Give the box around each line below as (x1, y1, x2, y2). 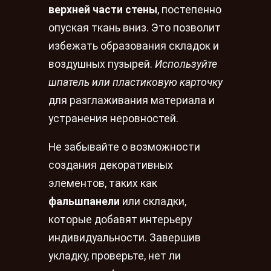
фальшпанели (48, 195, 120, 208)
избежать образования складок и (48, 39, 219, 52)
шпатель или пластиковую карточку (48, 76, 223, 88)
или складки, (120, 195, 186, 208)
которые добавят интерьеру (48, 214, 192, 226)
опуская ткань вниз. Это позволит (48, 21, 221, 34)
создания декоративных (48, 159, 173, 172)
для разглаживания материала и (48, 94, 215, 106)
